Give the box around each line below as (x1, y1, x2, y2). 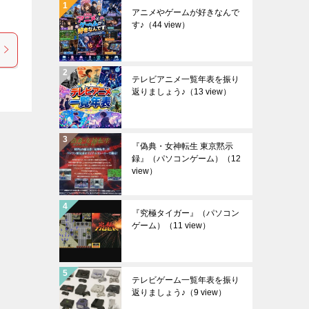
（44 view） (144, 20, 190, 30)
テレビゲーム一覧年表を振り (132, 275, 239, 285)
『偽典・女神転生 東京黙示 (132, 141, 233, 151)
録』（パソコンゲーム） (132, 154, 223, 163)
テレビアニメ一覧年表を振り (132, 74, 239, 84)
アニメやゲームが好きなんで (132, 8, 239, 17)
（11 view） (165, 221, 210, 230)
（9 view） (186, 288, 226, 297)
